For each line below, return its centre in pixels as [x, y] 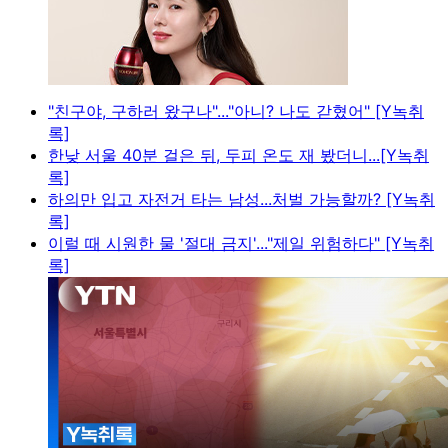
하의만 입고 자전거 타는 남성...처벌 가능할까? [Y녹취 [241, 199]
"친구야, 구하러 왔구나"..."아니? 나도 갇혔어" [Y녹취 [236, 111]
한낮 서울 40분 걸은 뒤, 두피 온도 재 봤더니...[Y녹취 [238, 155]
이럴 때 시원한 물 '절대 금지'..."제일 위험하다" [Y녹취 [241, 243]
